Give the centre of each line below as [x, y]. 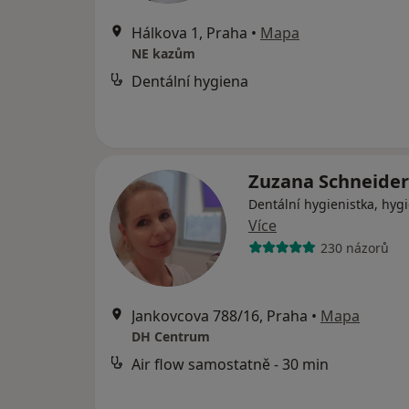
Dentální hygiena [190, 81]
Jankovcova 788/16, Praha [220, 316]
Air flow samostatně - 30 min [230, 364]
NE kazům [163, 53]
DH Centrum [171, 336]
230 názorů [354, 247]
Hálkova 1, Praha [189, 33]
